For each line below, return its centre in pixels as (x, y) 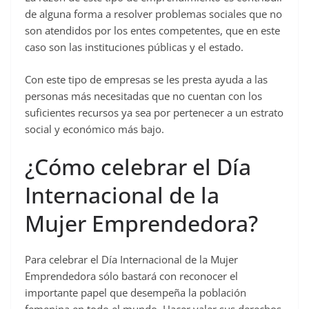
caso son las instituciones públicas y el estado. (134, 47)
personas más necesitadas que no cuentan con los (143, 96)
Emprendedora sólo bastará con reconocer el (131, 276)
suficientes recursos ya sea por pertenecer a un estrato (154, 112)
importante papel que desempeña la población (136, 293)
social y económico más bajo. (94, 129)
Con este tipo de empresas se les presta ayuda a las (146, 79)
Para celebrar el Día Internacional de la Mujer (131, 260)
